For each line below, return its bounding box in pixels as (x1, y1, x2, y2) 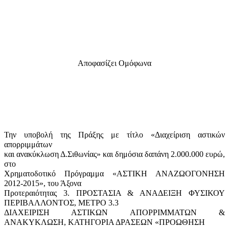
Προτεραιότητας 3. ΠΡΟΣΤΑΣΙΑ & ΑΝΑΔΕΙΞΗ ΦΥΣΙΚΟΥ (4, 188, 225, 197)
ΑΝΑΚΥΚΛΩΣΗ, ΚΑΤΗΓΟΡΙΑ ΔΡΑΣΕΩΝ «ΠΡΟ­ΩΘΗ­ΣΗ (4, 217, 205, 226)
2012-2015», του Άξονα (4, 178, 81, 188)
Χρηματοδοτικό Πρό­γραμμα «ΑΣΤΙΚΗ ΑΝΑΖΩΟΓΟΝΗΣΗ (4, 169, 225, 178)
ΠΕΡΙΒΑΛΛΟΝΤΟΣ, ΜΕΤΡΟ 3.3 (4, 198, 119, 207)
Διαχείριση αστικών (155, 130, 225, 139)
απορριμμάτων (4, 140, 52, 149)
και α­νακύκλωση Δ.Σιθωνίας (4, 149, 97, 158)
